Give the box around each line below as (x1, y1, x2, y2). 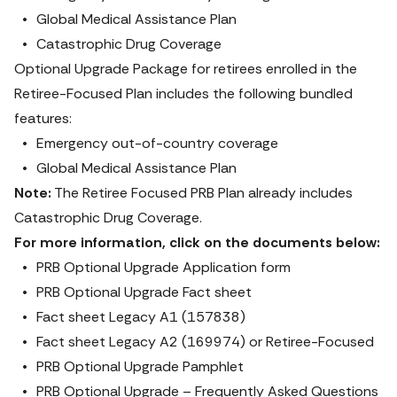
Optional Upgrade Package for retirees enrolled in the (14, 59, 357, 78)
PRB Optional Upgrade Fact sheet (36, 283, 252, 301)
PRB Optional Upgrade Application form (36, 258, 291, 276)
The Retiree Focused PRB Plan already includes (51, 183, 353, 202)
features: (14, 109, 72, 128)
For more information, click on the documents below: (14, 233, 380, 252)
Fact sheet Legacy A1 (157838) (36, 307, 245, 326)
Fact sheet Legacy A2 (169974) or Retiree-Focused (36, 332, 374, 351)
